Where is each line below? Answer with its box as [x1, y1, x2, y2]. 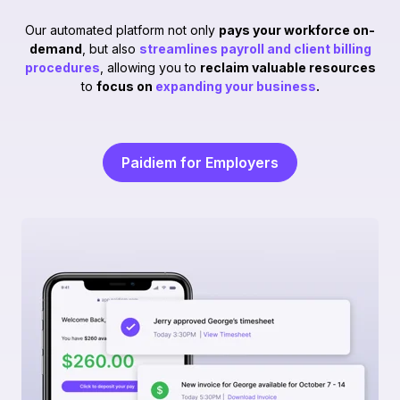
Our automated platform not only [25, 22, 219, 38]
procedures [24, 60, 100, 76]
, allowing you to [99, 60, 200, 76]
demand [29, 41, 82, 57]
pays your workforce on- [219, 22, 375, 38]
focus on [96, 79, 155, 95]
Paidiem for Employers [121, 153, 279, 171]
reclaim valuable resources [199, 60, 376, 76]
